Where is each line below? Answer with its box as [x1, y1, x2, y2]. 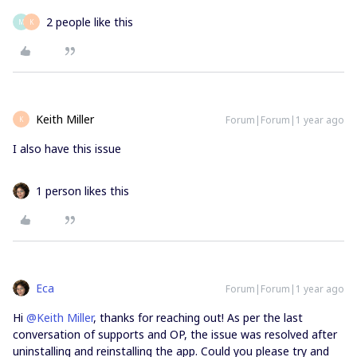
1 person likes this [36, 183, 129, 198]
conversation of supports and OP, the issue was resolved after [13, 327, 337, 342]
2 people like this [46, 14, 133, 29]
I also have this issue [13, 141, 121, 156]
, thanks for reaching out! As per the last [93, 310, 303, 325]
